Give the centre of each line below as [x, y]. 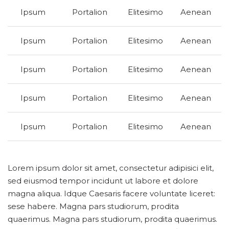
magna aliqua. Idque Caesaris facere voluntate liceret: [111, 193]
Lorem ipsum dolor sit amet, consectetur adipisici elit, [111, 168]
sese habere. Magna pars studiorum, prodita [93, 206]
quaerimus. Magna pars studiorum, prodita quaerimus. [112, 219]
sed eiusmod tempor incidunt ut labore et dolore [103, 181]
